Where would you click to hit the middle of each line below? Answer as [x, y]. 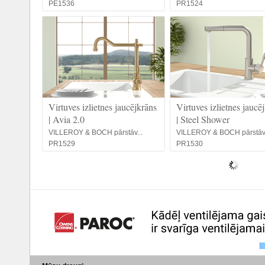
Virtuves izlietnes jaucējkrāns [103, 107]
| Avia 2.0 [67, 119]
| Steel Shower [203, 119]
